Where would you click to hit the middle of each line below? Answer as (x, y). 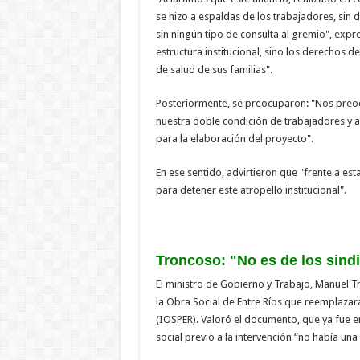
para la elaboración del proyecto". (234, 138)
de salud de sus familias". (214, 69)
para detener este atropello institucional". (251, 190)
